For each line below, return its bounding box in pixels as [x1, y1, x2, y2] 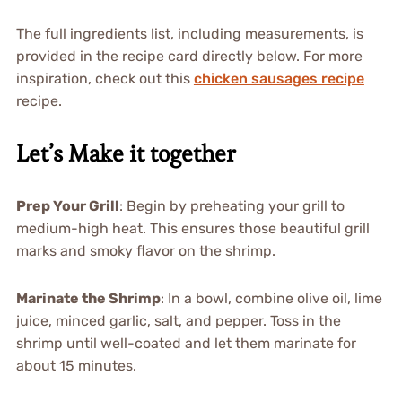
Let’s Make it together [15, 137, 236, 169]
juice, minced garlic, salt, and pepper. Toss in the [15, 311, 341, 329]
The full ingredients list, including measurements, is [15, 24, 363, 42]
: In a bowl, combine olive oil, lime [160, 289, 382, 307]
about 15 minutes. [15, 356, 136, 374]
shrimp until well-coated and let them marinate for [15, 334, 356, 352]
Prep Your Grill [15, 197, 119, 214]
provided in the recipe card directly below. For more [15, 47, 363, 65]
